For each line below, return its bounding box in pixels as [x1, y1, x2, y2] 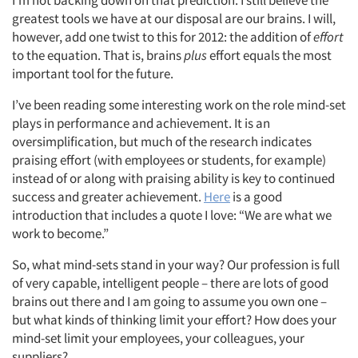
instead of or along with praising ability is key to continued [12, 169, 335, 187]
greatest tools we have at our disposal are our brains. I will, [12, 9, 336, 27]
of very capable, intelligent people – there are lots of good [12, 273, 328, 292]
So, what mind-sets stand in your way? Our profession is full [12, 255, 340, 273]
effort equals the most [209, 46, 332, 64]
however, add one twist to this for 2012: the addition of [12, 27, 313, 46]
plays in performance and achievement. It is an [12, 113, 270, 132]
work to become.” [12, 224, 109, 242]
